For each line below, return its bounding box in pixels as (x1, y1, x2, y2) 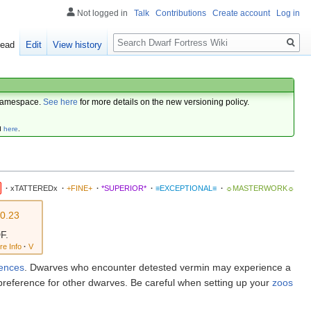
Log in (276, 8, 300, 18)
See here (43, 97, 78, 106)
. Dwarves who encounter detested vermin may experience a (24, 261, 291, 273)
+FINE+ (67, 184, 92, 193)
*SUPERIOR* (101, 184, 146, 193)
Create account (212, 8, 270, 18)
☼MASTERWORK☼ (226, 184, 294, 193)
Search (112, 27, 159, 43)
